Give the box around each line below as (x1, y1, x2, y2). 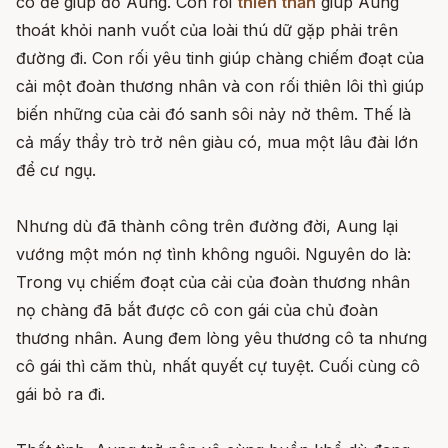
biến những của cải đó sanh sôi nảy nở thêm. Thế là (16, 104, 411, 124)
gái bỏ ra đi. (16, 384, 105, 404)
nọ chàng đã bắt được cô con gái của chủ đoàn (16, 300, 378, 320)
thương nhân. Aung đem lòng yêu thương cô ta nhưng (16, 328, 427, 348)
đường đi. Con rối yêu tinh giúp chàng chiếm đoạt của (16, 48, 424, 68)
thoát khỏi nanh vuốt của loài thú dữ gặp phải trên (16, 20, 398, 40)
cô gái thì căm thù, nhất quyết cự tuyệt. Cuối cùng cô (16, 356, 420, 376)
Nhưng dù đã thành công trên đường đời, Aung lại (16, 216, 398, 236)
